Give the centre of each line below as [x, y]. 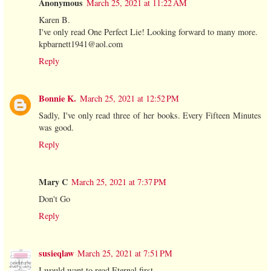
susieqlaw [56, 253]
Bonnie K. [57, 99]
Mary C [53, 182]
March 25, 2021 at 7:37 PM [119, 182]
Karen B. [54, 20]
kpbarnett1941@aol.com [81, 44]
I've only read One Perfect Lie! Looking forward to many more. [148, 32]
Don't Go [54, 199]
